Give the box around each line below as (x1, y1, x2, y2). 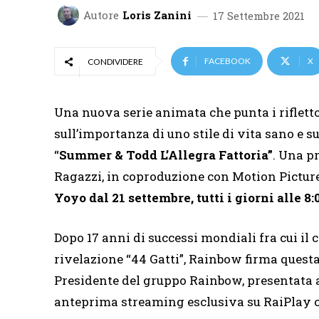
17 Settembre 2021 (213, 8, 305, 23)
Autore (83, 7, 119, 22)
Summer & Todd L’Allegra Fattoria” (59, 147, 273, 164)
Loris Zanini (122, 7, 192, 22)
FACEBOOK (204, 56, 251, 67)
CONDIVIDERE (88, 56, 143, 68)
